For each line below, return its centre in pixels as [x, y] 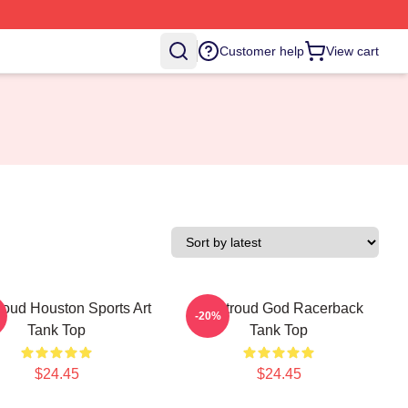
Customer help [262, 51]
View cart [352, 51]
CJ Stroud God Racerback [279, 308]
